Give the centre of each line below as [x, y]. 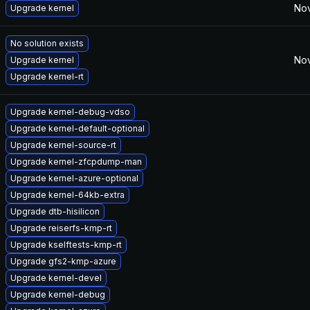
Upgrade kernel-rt [47, 76]
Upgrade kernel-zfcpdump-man [76, 162]
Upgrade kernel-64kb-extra [67, 195]
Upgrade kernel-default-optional [77, 128]
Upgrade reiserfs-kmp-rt [61, 228]
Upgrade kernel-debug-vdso [70, 112]
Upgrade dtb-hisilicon [55, 211]
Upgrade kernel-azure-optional [74, 178]
